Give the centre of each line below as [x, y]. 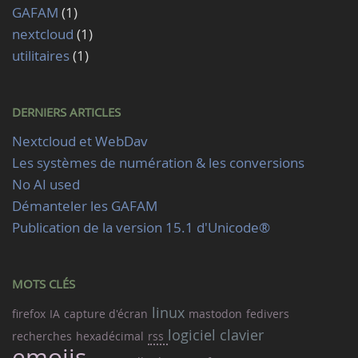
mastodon [215, 313]
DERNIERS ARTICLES [66, 111]
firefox [29, 313]
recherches [42, 336]
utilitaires [41, 55]
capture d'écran [106, 313]
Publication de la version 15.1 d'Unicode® [141, 227]
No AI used [46, 184]
